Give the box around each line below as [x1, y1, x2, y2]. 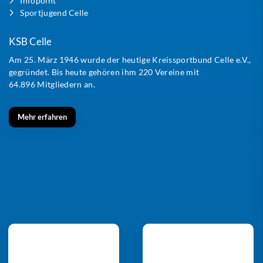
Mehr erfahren [18, 112, 67, 122]
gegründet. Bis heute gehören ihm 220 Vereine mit [9, 66, 200, 77]
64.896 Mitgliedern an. [9, 79, 96, 89]
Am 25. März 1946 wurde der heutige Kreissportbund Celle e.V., [9, 54, 251, 65]
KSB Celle [9, 35, 52, 48]
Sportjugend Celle [20, 7, 89, 18]
